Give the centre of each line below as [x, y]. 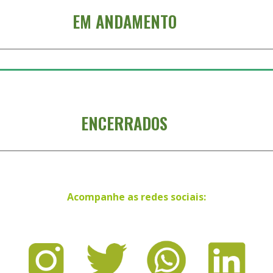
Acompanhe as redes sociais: [136, 197]
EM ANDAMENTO [124, 21]
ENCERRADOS [124, 123]
